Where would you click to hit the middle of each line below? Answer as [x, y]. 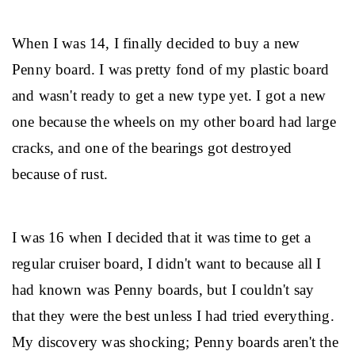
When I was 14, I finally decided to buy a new [158, 43]
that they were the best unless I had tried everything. [175, 316]
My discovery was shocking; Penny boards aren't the [177, 342]
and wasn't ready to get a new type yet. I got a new [171, 95]
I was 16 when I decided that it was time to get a [163, 237]
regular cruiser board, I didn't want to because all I [169, 263]
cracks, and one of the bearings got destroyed [154, 148]
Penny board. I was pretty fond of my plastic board [173, 69]
